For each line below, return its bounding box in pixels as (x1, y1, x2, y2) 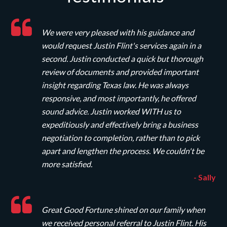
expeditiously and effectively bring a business (42, 119, 199, 129)
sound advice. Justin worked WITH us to (42, 106, 181, 116)
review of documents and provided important (42, 66, 199, 77)
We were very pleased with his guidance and (42, 27, 195, 37)
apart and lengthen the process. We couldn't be (42, 145, 205, 156)
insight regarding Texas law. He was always (42, 80, 189, 90)
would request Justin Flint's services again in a (42, 40, 202, 50)
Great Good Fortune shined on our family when (42, 204, 206, 214)
